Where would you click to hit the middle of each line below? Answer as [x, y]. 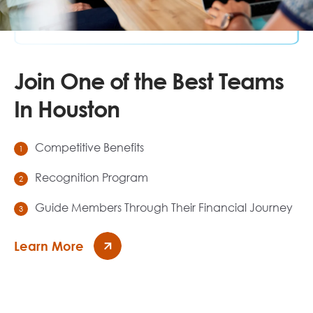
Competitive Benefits [89, 147]
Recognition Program [93, 177]
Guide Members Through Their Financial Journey [165, 207]
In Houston [67, 108]
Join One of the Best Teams [149, 80]
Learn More [49, 246]
